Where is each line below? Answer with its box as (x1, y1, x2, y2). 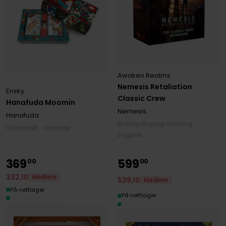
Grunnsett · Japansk (6, 123, 71, 133)
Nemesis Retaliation (118, 81, 193, 92)
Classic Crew (118, 93, 166, 103)
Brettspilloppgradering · (118, 119, 196, 129)
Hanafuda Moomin (6, 97, 75, 108)
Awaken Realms (118, 70, 171, 80)
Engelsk (118, 130, 143, 140)
